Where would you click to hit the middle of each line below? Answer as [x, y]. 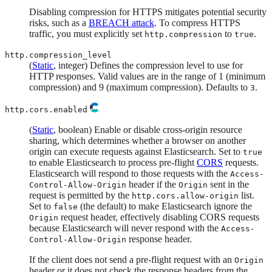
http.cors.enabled [46, 109]
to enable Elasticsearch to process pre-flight [113, 162]
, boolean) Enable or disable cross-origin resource [148, 129]
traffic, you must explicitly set [87, 33]
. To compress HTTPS [197, 22]
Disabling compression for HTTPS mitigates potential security [148, 12]
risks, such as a [59, 22]
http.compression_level [58, 55]
